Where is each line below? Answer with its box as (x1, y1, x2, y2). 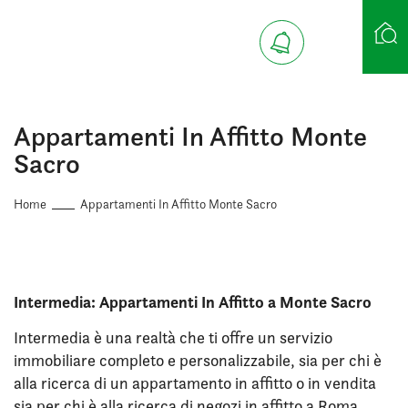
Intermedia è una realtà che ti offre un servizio (14, 328, 332, 347)
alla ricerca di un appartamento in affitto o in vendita (14, 373, 376, 393)
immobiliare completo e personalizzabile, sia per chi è (14, 351, 382, 370)
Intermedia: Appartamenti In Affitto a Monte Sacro (14, 291, 372, 312)
